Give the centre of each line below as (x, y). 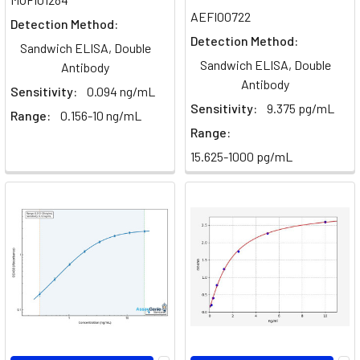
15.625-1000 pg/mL (241, 157)
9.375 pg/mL (301, 108)
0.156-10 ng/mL (101, 116)
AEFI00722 (221, 17)
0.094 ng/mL (121, 92)
